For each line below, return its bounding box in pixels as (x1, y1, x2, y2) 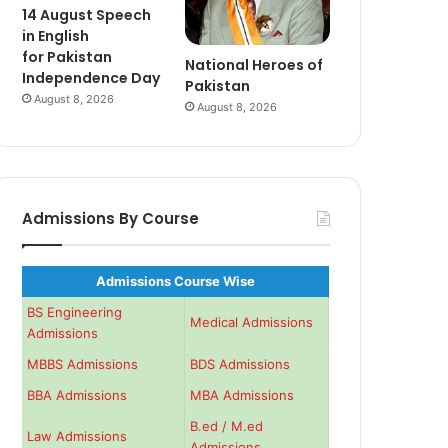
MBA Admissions (190, 387, 295, 404)
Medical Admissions (190, 314, 314, 331)
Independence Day (22, 67, 161, 88)
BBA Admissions (27, 387, 128, 404)
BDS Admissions (190, 356, 291, 373)
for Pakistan (22, 46, 113, 67)
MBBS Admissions (27, 356, 139, 373)
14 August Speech (22, 4, 152, 25)
